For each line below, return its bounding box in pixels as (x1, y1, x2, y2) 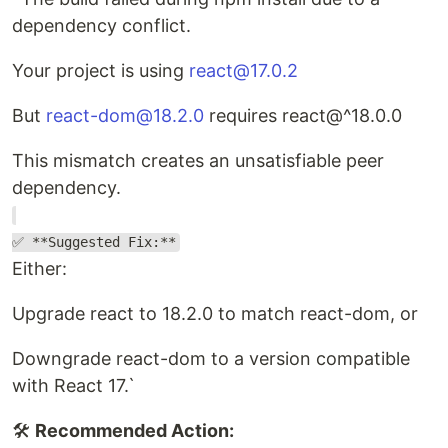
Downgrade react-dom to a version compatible (12, 347, 410, 369)
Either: (12, 257, 67, 279)
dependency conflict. (12, 14, 191, 36)
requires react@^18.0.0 (204, 104, 402, 126)
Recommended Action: (35, 419, 234, 441)
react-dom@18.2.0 (46, 104, 204, 126)
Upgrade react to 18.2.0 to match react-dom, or (12, 302, 418, 324)
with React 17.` (12, 374, 136, 396)
